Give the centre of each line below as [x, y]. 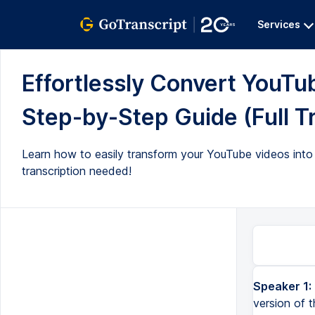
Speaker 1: [282, 286]
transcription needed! [77, 171]
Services [279, 24]
